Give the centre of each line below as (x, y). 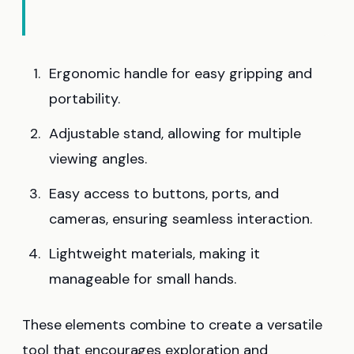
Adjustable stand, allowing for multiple (175, 133)
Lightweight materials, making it (154, 253)
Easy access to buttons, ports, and (164, 193)
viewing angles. (98, 158)
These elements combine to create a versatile (173, 324)
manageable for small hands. (143, 279)
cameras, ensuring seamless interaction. (181, 218)
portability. (85, 98)
